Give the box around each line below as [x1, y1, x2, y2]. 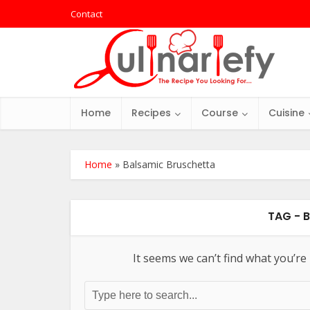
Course [201, 106, 238, 120]
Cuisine [268, 106, 304, 120]
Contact [71, 8, 102, 20]
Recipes [131, 106, 171, 120]
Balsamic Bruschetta [122, 158, 215, 171]
